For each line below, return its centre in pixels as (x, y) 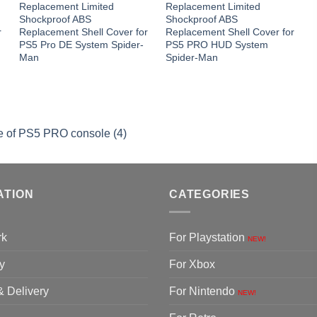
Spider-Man (191, 57)
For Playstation (208, 237)
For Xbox (192, 264)
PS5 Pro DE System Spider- (82, 45)
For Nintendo (203, 291)
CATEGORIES (209, 195)
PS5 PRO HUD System (217, 45)
